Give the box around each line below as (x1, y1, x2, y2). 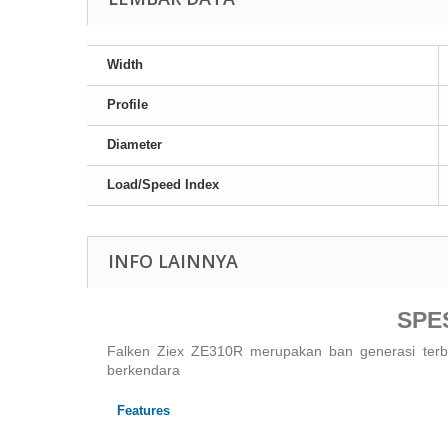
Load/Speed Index (107, 177, 219, 192)
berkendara (107, 362, 180, 378)
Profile (107, 97, 148, 112)
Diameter (107, 137, 162, 152)
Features (117, 403, 170, 418)
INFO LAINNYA (108, 249, 238, 273)
